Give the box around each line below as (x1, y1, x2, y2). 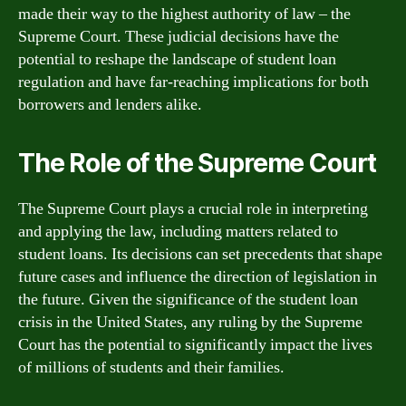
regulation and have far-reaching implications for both (18, 71, 369, 92)
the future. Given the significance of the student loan (18, 288, 358, 310)
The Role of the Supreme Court (18, 147, 377, 179)
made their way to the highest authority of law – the (18, 3, 351, 24)
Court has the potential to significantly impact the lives (18, 333, 372, 355)
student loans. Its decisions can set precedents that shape (18, 243, 382, 265)
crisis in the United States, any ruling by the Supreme (18, 311, 362, 333)
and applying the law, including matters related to (18, 220, 338, 242)
